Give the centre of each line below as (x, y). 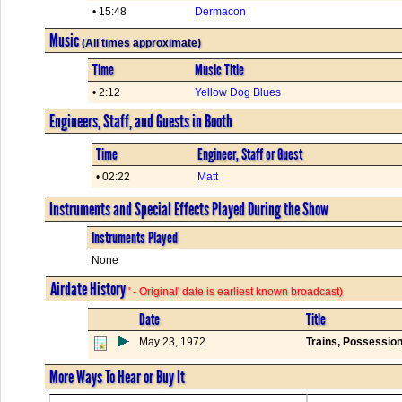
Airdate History (89, 288)
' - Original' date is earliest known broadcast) (235, 291)
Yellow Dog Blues (238, 92)
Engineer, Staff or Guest (250, 154)
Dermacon (220, 11)
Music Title (219, 70)
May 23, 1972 (172, 341)
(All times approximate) (140, 43)
